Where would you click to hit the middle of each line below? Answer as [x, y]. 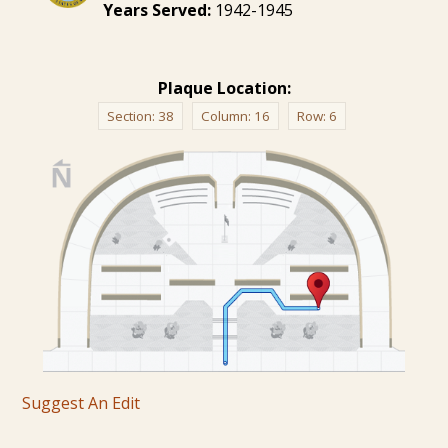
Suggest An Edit [81, 402]
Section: [132, 115]
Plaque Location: [224, 87]
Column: [227, 115]
